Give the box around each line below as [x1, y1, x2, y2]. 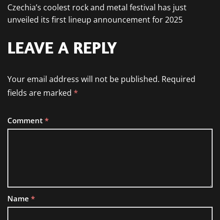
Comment [7, 115, 45, 125]
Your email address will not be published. [7, 74, 160, 84]
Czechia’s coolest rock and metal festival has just [7, 2, 187, 13]
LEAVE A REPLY [7, 37, 117, 58]
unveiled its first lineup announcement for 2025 [7, 14, 183, 25]
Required [162, 74, 195, 84]
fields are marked [7, 87, 74, 98]
